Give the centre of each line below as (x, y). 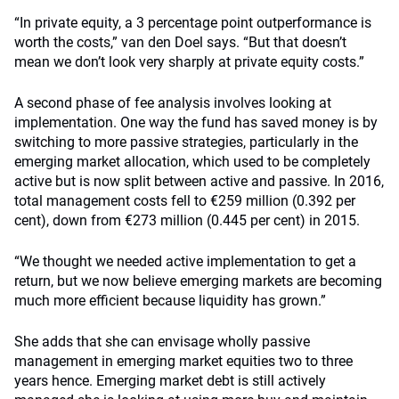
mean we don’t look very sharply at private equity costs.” (189, 62)
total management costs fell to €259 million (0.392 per (185, 201)
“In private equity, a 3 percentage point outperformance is (193, 23)
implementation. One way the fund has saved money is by (196, 122)
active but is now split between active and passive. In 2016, (199, 181)
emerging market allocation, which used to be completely (192, 162)
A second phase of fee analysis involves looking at (173, 103)
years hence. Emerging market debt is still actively (170, 381)
